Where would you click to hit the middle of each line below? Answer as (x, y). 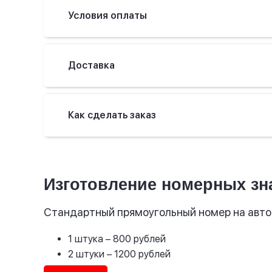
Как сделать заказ (112, 115)
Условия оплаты (107, 15)
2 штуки (87, 254)
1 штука (87, 239)
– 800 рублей (136, 239)
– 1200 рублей (139, 254)
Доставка (91, 65)
